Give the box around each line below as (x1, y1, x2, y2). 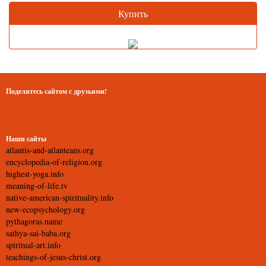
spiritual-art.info (6, 239, 61, 251)
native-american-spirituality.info (6, 192, 113, 203)
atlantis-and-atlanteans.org (6, 144, 94, 156)
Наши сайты (6, 134, 46, 144)
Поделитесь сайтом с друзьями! (6, 86, 107, 96)
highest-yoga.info (6, 168, 64, 179)
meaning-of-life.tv (6, 180, 68, 191)
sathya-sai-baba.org (6, 227, 71, 239)
